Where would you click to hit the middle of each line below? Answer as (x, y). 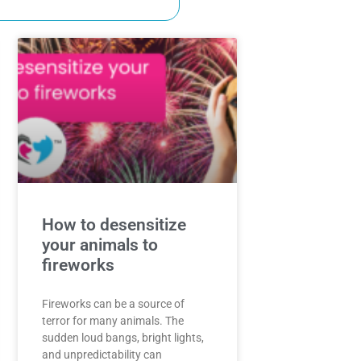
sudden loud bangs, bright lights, (122, 338)
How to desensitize (114, 225)
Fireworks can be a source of (113, 304)
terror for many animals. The (112, 321)
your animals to (100, 245)
